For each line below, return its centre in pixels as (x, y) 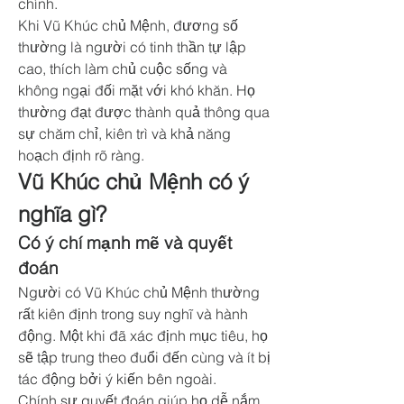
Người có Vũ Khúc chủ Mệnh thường (139, 292)
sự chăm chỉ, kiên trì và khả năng (124, 133)
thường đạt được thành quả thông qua (144, 112)
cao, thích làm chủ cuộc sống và (123, 69)
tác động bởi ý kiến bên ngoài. (117, 379)
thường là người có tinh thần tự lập (132, 47)
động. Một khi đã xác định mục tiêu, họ (143, 335)
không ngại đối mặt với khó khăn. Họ (137, 90)
